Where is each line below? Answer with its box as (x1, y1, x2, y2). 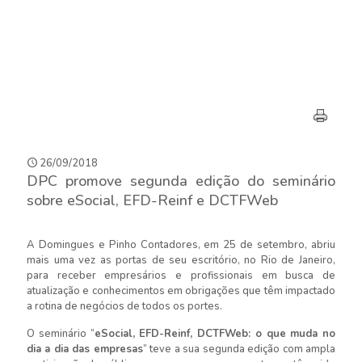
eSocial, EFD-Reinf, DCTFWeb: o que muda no (94, 326, 335, 341)
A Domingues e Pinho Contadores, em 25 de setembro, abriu (27, 238, 335, 252)
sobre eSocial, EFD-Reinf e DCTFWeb (27, 191, 278, 210)
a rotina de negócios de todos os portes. (27, 299, 222, 314)
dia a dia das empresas (27, 342, 143, 356)
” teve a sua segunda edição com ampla (142, 342, 336, 356)
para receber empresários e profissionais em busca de (27, 268, 335, 283)
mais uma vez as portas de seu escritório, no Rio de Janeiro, (27, 253, 335, 267)
